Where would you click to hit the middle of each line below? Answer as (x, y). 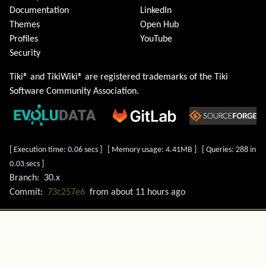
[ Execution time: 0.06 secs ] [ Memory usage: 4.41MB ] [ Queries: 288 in (133, 150)
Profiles (24, 39)
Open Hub (159, 25)
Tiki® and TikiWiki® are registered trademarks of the (112, 77)
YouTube (156, 39)
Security (25, 54)
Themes (25, 25)
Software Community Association (73, 92)
